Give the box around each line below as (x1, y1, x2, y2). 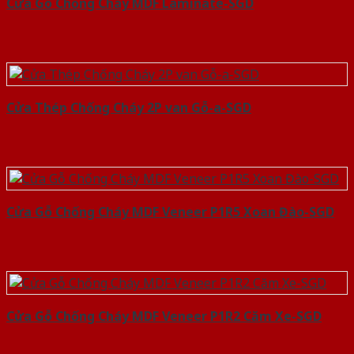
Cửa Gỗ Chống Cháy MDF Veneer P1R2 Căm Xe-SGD (6, 307, 322, 326)
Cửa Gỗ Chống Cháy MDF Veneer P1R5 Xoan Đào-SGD (6, 203, 334, 221)
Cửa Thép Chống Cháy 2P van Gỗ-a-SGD (6, 99, 251, 117)
